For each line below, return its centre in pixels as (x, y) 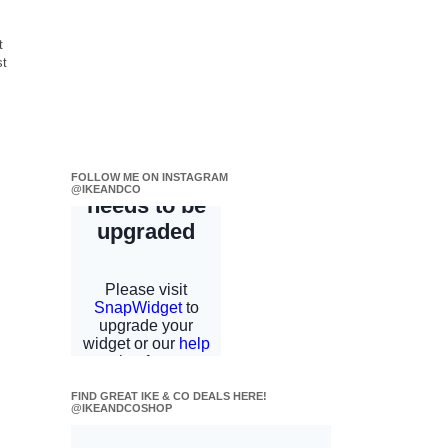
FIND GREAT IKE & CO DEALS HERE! (169, 396)
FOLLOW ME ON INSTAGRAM (149, 177)
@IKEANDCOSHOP (121, 408)
